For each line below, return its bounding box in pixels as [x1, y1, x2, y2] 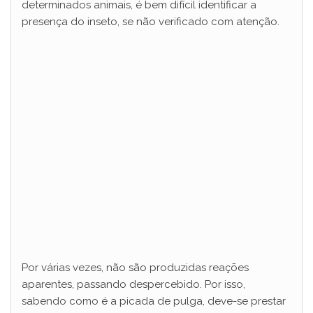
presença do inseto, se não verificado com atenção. [22, 15, 279, 29]
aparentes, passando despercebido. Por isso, [22, 278, 245, 291]
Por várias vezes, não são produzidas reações [22, 261, 249, 275]
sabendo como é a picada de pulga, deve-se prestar [22, 295, 286, 308]
